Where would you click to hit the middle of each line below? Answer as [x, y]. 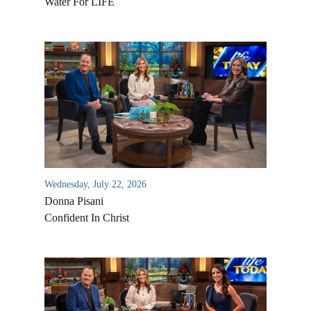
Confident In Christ [87, 217]
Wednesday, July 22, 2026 [95, 184]
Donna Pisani [74, 201]
